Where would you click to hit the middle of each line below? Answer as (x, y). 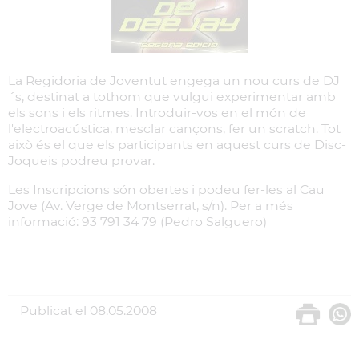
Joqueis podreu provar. (81, 161)
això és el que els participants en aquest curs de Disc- (177, 145)
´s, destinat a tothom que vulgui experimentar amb (172, 97)
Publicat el (53, 311)
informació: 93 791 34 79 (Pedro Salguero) (137, 221)
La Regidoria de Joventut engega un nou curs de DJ (174, 81)
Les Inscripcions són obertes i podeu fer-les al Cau (166, 189)
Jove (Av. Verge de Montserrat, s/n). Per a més (151, 205)
